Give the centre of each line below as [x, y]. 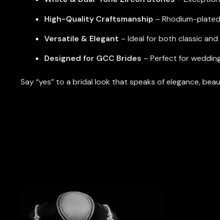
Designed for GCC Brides [93, 58]
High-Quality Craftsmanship [98, 19]
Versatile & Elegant [81, 39]
